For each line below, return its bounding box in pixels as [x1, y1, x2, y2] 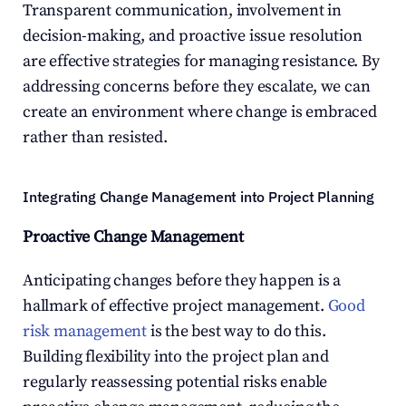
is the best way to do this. [147, 321, 326, 342]
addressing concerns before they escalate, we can [23, 76, 371, 97]
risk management [23, 321, 148, 342]
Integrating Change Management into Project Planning [23, 188, 374, 206]
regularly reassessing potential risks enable [23, 372, 328, 392]
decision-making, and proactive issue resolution [23, 25, 362, 46]
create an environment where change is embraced [23, 101, 377, 122]
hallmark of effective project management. [23, 295, 328, 316]
